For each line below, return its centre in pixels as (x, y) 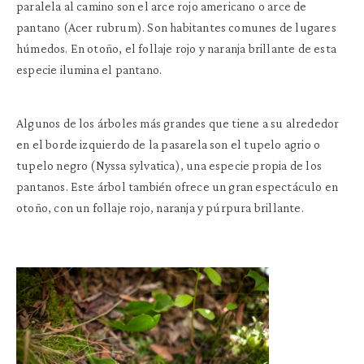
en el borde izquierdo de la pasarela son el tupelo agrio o (169, 144)
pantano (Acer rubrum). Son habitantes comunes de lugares (176, 27)
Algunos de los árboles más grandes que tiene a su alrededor (178, 123)
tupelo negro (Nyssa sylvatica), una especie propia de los (169, 165)
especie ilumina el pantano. (89, 69)
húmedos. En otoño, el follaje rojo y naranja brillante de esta (176, 48)
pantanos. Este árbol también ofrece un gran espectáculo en (178, 186)
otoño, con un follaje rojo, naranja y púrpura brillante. (160, 207)
